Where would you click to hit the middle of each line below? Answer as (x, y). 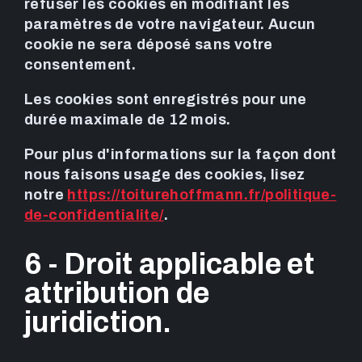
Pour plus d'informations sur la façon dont (181, 155)
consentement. (80, 65)
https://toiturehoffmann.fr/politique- (202, 195)
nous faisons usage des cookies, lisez (165, 175)
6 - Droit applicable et (170, 264)
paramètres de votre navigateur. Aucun (170, 25)
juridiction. (98, 322)
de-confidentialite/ (94, 215)
